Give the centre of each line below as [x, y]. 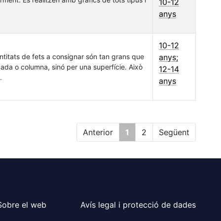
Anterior [98, 132]
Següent [174, 132]
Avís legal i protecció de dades [138, 205]
